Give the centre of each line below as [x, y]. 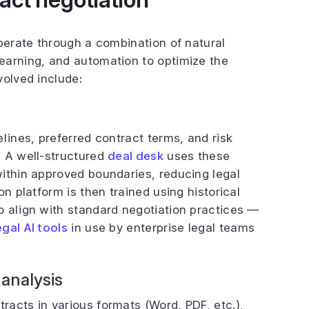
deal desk [136, 156]
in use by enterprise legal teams [161, 228]
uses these [197, 156]
